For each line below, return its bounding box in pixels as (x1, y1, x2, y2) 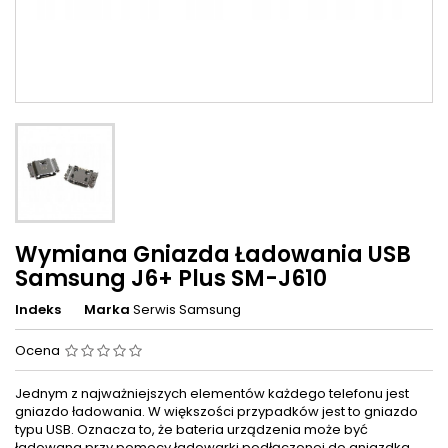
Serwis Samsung (133, 300, 241, 320)
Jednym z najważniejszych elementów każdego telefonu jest (15, 384, 409, 404)
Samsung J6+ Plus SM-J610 (15, 263, 327, 295)
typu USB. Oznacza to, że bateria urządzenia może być (15, 420, 368, 440)
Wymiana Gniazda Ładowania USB (15, 239, 411, 271)
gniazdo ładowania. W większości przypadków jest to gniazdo (15, 402, 418, 422)
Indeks (15, 300, 61, 320)
